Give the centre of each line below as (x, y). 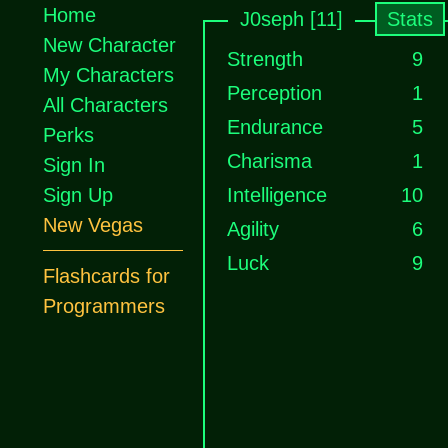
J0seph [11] (291, 19)
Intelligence (277, 195)
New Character (109, 45)
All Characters (105, 105)
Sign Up (78, 195)
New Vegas (93, 225)
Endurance (275, 127)
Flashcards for (106, 276)
